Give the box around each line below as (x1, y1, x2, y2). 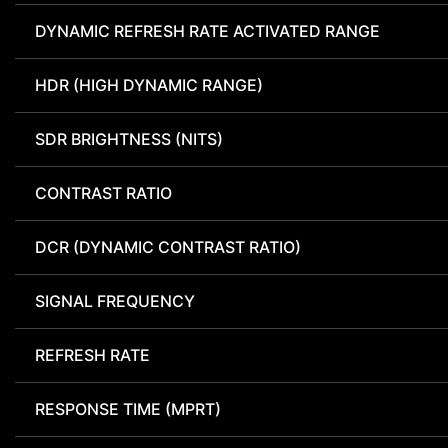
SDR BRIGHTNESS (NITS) (35, 129, 223, 150)
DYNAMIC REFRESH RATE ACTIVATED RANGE (35, 21, 380, 42)
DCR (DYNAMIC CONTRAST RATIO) (35, 237, 301, 258)
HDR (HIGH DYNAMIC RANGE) (35, 75, 263, 96)
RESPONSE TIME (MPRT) (35, 399, 221, 420)
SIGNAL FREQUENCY (35, 291, 195, 312)
